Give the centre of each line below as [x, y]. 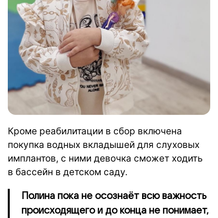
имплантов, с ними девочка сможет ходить [105, 159]
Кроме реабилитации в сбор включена [95, 131]
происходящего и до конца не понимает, [115, 211]
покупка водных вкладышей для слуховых [104, 145]
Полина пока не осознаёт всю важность [114, 196]
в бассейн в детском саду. [68, 172]
